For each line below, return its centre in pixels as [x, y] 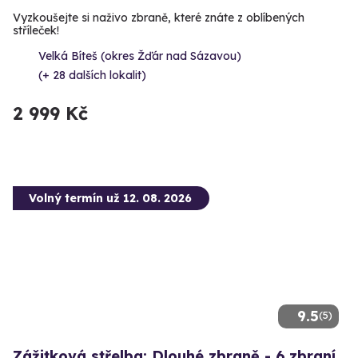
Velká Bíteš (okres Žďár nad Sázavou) [140, 56]
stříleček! [36, 31]
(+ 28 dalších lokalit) [92, 76]
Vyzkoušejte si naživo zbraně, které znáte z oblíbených [159, 18]
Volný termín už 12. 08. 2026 [110, 199]
